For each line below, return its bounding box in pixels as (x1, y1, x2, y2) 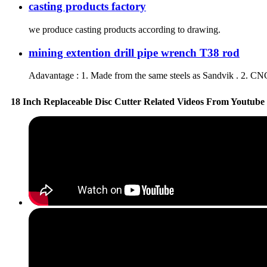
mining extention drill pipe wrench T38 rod (29, 46, 240, 59)
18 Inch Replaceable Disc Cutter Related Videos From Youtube (11, 97, 265, 107)
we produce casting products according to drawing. (29, 24, 221, 35)
